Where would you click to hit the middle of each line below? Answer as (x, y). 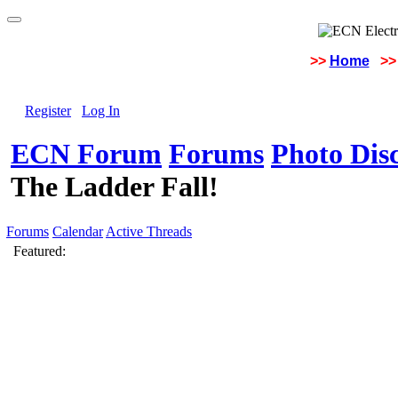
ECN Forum (86, 154)
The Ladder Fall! (115, 187)
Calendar (78, 231)
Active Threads (149, 231)
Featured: (40, 251)
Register (48, 111)
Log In (101, 111)
